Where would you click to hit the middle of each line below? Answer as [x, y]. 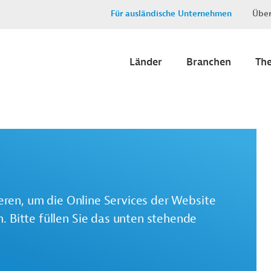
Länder [146, 62]
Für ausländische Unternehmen [171, 14]
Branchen [209, 62]
